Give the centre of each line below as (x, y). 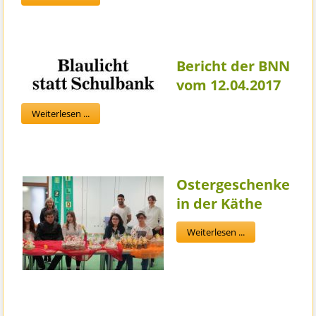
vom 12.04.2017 (229, 85)
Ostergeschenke (233, 185)
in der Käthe (220, 204)
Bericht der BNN (233, 66)
